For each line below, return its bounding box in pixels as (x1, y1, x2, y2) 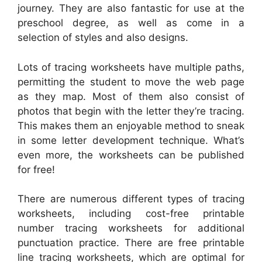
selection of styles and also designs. (18, 32, 188, 44)
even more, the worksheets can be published (18, 149, 244, 161)
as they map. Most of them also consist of (18, 90, 244, 102)
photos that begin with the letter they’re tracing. (18, 105, 244, 117)
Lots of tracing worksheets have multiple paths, (18, 61, 244, 73)
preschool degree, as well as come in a (18, 17, 244, 29)
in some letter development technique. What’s (18, 134, 244, 146)
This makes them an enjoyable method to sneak (18, 119, 244, 132)
